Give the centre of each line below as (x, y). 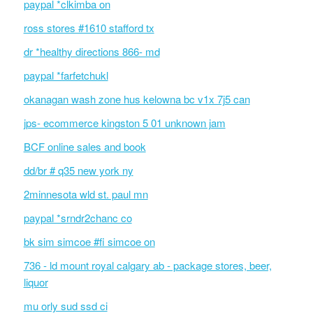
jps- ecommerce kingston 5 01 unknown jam (124, 123)
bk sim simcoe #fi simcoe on (89, 241)
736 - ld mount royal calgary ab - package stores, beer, (147, 265)
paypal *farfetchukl (66, 75)
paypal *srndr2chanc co (78, 218)
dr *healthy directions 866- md (92, 51)
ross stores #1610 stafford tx (89, 28)
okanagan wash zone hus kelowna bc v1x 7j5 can (137, 99)
